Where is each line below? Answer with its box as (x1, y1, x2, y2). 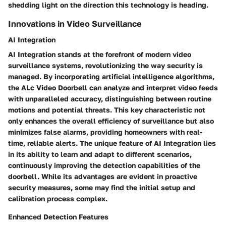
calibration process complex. (8, 194, 107, 203)
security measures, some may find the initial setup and (8, 183, 195, 192)
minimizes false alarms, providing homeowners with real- (8, 128, 202, 137)
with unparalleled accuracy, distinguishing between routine (8, 94, 211, 103)
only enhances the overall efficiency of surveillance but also (8, 117, 214, 126)
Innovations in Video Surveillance (8, 18, 142, 29)
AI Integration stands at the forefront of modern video (8, 50, 191, 59)
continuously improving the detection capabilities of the (8, 161, 200, 170)
